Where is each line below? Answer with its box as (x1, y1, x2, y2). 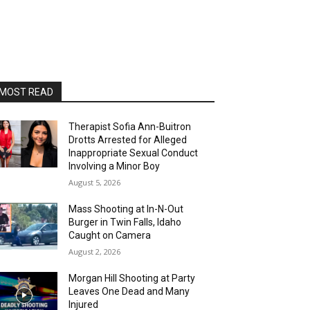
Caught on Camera (69, 230, 152, 241)
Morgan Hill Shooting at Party (69, 273, 196, 284)
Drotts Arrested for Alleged (69, 134, 188, 146)
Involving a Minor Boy (69, 161, 161, 172)
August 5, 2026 (69, 177, 121, 188)
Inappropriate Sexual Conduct (69, 147, 199, 159)
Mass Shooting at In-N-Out (69, 203, 184, 215)
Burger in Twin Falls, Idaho (69, 217, 182, 228)
